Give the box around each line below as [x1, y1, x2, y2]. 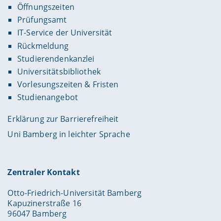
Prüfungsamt [17, 14, 67, 26]
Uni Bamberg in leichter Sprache [7, 129, 130, 140]
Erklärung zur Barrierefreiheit [7, 113, 119, 125]
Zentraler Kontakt [7, 166, 80, 178]
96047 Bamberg [7, 208, 67, 219]
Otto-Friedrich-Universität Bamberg [7, 187, 142, 198]
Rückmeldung [17, 40, 69, 51]
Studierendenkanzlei [17, 53, 95, 64]
